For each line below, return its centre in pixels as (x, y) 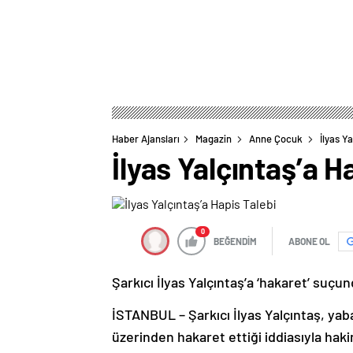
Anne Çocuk (276, 139)
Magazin (214, 139)
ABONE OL (309, 242)
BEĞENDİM (235, 242)
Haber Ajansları (146, 139)
